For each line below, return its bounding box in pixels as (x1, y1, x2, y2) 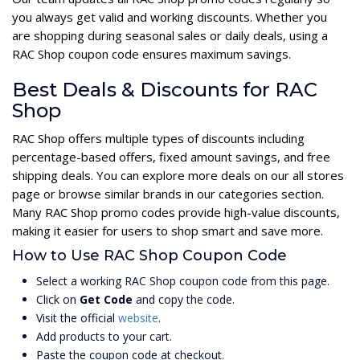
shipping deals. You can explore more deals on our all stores (12, 167, 344, 184)
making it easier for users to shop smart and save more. (12, 223, 323, 239)
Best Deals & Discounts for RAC (12, 78, 317, 102)
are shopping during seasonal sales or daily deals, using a (12, 27, 328, 44)
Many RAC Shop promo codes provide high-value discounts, (12, 204, 340, 221)
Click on (36, 292, 80, 308)
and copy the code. (133, 292, 235, 308)
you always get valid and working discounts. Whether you (12, 9, 327, 26)
